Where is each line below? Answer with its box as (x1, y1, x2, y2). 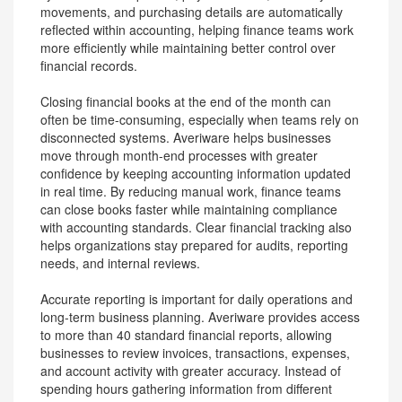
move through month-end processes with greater (40, 146, 318, 164)
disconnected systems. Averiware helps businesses (40, 128, 331, 146)
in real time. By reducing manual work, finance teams (40, 182, 341, 200)
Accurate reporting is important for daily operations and (40, 290, 353, 308)
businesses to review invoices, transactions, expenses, (40, 344, 350, 362)
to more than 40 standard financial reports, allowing (40, 326, 332, 344)
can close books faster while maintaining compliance (40, 200, 337, 218)
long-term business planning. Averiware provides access (40, 308, 360, 326)
